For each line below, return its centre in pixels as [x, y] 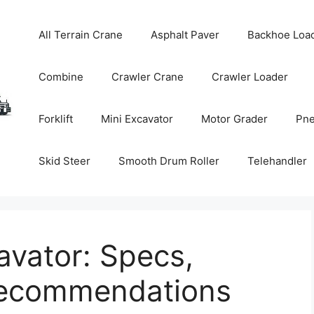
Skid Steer [65, 161]
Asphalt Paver [185, 35]
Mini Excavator [137, 119]
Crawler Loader [250, 77]
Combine [61, 77]
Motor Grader [235, 119]
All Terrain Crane [81, 35]
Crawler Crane [148, 77]
